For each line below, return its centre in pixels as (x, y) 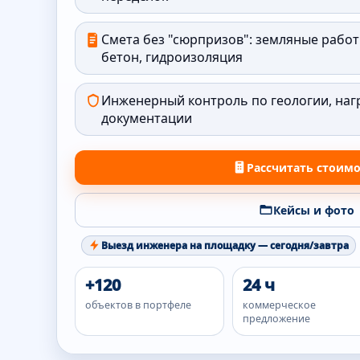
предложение (276, 318)
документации (147, 118)
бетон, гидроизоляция (172, 57)
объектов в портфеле (138, 305)
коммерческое (279, 305)
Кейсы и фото (313, 210)
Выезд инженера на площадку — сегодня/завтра (225, 245)
